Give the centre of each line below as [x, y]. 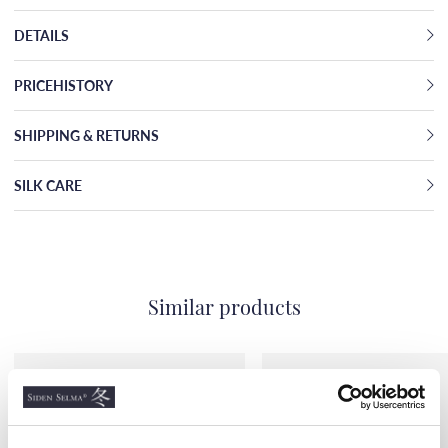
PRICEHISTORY [63, 84]
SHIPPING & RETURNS [86, 134]
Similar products [224, 309]
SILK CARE [48, 184]
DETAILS [41, 34]
